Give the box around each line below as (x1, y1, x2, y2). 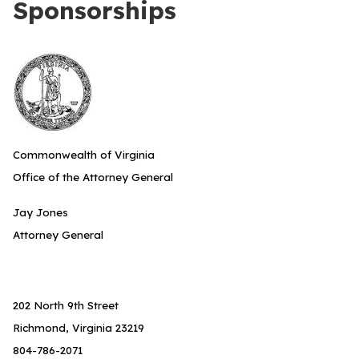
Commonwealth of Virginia (13, 148, 155, 161)
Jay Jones (13, 206, 68, 219)
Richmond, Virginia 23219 (13, 321, 144, 334)
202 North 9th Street (13, 299, 119, 312)
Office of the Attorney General (13, 171, 173, 184)
